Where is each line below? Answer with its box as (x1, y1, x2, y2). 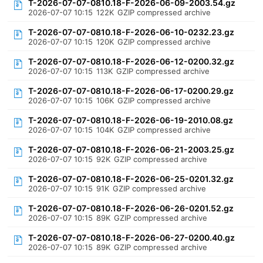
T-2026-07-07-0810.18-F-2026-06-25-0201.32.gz (28, 174, 234, 184)
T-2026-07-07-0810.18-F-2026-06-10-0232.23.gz (28, 27, 235, 37)
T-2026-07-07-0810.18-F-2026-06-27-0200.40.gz (28, 232, 235, 242)
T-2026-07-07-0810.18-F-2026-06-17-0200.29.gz (28, 86, 234, 96)
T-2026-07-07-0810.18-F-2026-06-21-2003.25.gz (28, 144, 235, 154)
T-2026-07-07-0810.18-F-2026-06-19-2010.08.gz (28, 115, 234, 125)
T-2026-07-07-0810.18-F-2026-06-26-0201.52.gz (28, 203, 234, 213)
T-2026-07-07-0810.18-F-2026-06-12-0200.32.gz (28, 56, 235, 66)
